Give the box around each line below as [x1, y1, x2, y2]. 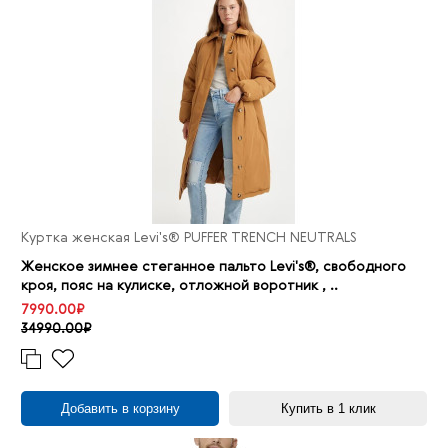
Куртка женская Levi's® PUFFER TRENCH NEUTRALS [21, 231, 357, 246]
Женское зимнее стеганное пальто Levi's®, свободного [21, 260, 406, 275]
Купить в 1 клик [280, 401, 376, 417]
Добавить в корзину [60, 401, 180, 417]
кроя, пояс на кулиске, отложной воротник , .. [21, 279, 338, 294]
